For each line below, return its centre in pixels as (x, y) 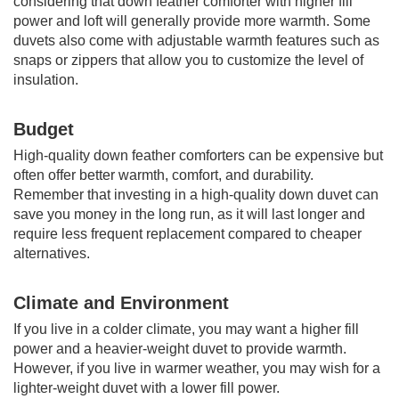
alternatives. (52, 253)
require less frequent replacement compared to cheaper (187, 233)
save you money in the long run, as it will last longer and (189, 214)
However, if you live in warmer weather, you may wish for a (197, 368)
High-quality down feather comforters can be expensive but (198, 155)
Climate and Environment (121, 302)
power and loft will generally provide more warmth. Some (192, 20)
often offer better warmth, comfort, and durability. (163, 175)
